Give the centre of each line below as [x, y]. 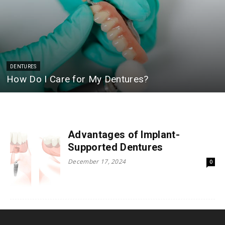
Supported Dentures [116, 147]
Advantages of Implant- [124, 135]
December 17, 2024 [97, 162]
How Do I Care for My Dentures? [78, 79]
